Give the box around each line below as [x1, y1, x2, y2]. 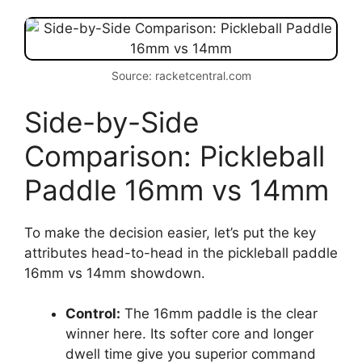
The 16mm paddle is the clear [120, 305, 318, 322]
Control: [65, 305, 120, 322]
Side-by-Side [24, 104, 199, 139]
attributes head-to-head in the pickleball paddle [24, 244, 338, 261]
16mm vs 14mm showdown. [24, 264, 205, 281]
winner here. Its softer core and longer [65, 326, 314, 343]
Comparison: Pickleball [24, 138, 325, 173]
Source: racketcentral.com [111, 69, 251, 83]
